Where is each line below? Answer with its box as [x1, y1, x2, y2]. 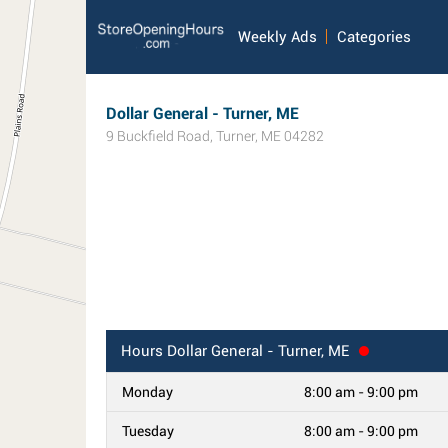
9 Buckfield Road [106, 128, 210, 144]
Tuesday [122, 423, 174, 439]
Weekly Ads [238, 28, 318, 46]
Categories [337, 28, 412, 46]
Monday [122, 384, 173, 400]
